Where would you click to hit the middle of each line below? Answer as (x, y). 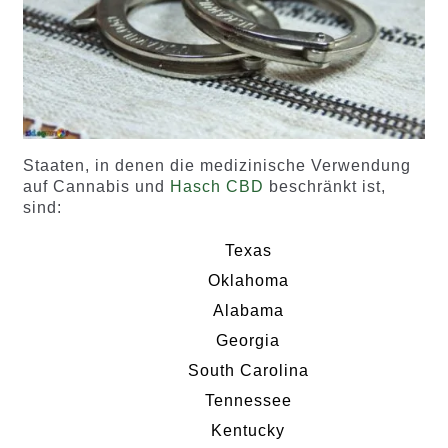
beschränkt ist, (324, 186)
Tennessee (248, 401)
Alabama (248, 311)
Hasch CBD (216, 186)
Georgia (248, 341)
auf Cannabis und (96, 186)
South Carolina (248, 371)
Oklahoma (248, 281)
